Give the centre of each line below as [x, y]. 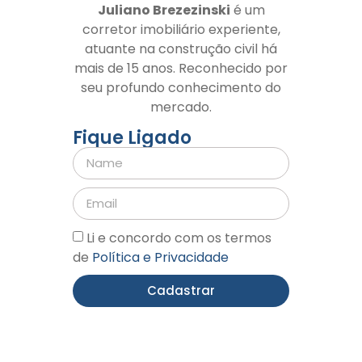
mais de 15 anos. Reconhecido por [181, 69]
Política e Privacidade [160, 257]
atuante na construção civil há [181, 49]
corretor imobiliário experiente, [181, 30]
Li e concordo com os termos [179, 238]
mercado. [181, 107]
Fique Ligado [132, 137]
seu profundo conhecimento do [181, 88]
